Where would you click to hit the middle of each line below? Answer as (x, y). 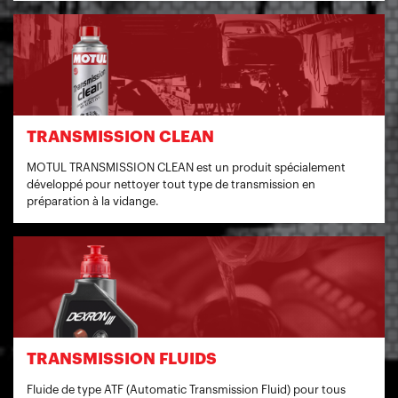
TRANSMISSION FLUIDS (122, 359)
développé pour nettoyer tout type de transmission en (171, 184)
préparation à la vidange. (93, 201)
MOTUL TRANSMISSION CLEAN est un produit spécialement (186, 167)
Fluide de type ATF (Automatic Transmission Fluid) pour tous (186, 390)
